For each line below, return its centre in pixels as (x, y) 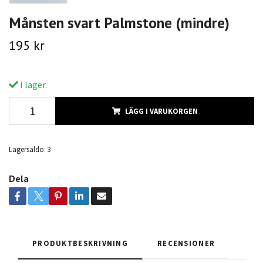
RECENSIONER (186, 243)
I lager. (33, 84)
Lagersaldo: (27, 149)
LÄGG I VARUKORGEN (161, 111)
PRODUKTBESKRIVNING (80, 243)
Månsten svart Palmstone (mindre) (119, 22)
